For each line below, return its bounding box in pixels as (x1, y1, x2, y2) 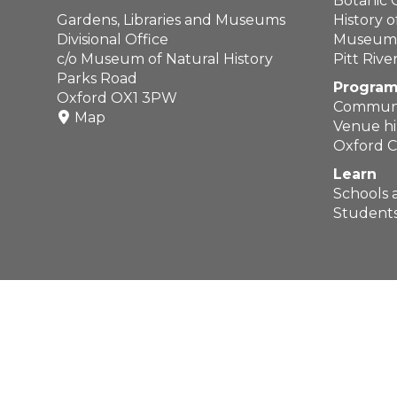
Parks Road (57, 70, 137, 87)
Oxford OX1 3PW (57, 90, 177, 106)
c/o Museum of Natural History (57, 51, 273, 67)
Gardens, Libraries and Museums (57, 12, 285, 28)
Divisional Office (57, 31, 168, 48)
